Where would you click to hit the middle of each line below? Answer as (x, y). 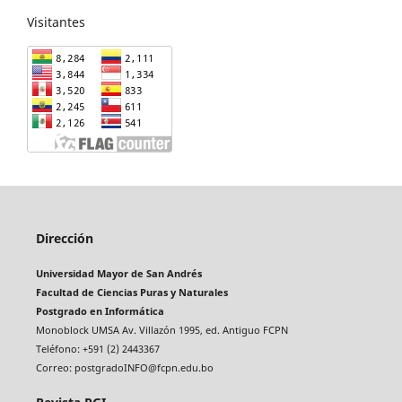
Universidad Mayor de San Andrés (118, 274)
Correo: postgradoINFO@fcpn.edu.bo (124, 368)
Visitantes (56, 22)
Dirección (64, 238)
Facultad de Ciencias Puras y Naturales (131, 293)
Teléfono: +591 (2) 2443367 (97, 349)
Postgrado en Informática (100, 311)
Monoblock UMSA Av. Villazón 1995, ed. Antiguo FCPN (162, 330)
